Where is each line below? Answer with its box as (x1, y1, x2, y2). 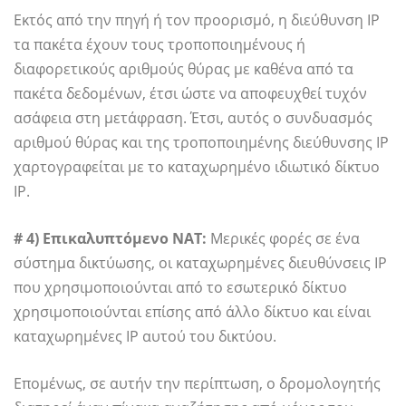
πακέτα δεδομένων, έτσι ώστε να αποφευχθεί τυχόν (14, 83, 367, 103)
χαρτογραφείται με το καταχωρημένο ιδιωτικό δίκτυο (14, 157, 380, 177)
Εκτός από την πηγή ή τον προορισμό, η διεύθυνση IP (14, 10, 380, 30)
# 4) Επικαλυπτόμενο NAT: (14, 228, 207, 248)
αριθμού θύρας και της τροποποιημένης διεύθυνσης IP (14, 132, 389, 152)
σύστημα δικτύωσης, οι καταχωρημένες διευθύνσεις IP (14, 253, 387, 273)
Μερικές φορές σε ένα (207, 228, 360, 248)
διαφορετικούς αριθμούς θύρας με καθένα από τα (14, 59, 353, 79)
